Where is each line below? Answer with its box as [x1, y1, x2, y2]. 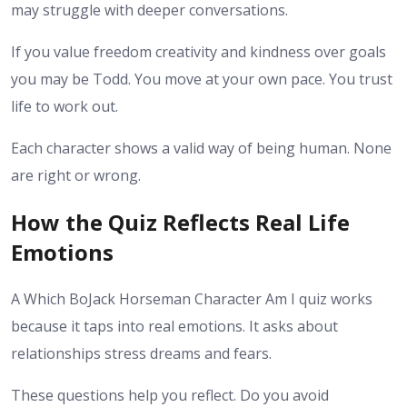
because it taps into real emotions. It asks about [11, 315, 338, 336]
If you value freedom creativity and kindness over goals [11, 42, 386, 63]
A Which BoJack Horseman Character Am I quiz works [11, 288, 372, 309]
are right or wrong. [11, 165, 141, 186]
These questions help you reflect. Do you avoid [11, 384, 329, 405]
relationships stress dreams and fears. [11, 342, 272, 363]
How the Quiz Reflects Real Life [11, 207, 350, 237]
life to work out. [11, 96, 118, 117]
